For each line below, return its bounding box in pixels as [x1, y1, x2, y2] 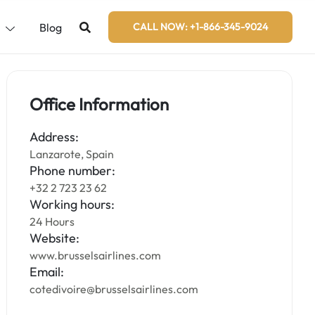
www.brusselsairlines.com [30, 248, 162, 262]
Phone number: [30, 162, 116, 179]
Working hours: [30, 196, 115, 212]
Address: [30, 129, 79, 145]
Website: [30, 230, 80, 246]
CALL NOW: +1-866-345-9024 [133, 20, 268, 33]
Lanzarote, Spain [30, 147, 115, 161]
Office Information [30, 94, 169, 115]
